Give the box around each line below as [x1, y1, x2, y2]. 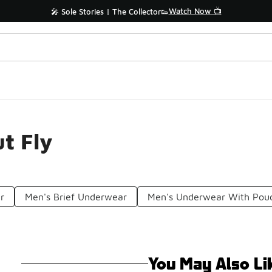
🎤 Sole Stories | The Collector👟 [50, 7, 169, 16]
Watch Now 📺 [168, 6, 222, 16]
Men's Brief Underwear [25, 191, 127, 202]
